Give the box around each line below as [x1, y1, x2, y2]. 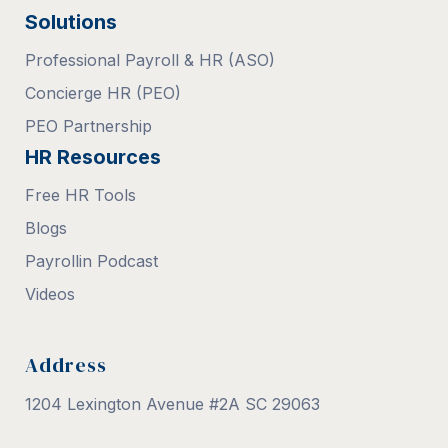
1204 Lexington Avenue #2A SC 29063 [25, 393, 320, 414]
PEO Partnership [25, 115, 152, 136]
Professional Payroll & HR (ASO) [25, 49, 275, 70]
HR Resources [25, 144, 161, 169]
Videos [25, 283, 75, 304]
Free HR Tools [25, 184, 136, 205]
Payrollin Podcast [25, 250, 158, 271]
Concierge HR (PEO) [25, 82, 181, 103]
